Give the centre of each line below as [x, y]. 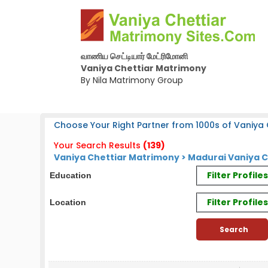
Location [68, 202]
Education [71, 175]
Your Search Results [98, 145]
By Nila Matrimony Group [132, 80]
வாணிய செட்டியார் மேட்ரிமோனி [134, 56]
